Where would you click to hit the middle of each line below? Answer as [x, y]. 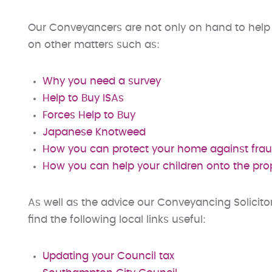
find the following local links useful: [117, 220]
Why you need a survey [102, 81]
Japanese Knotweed [94, 132]
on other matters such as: [94, 45]
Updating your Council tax [108, 256]
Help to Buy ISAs [83, 98]
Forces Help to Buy [89, 115]
